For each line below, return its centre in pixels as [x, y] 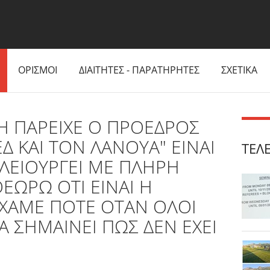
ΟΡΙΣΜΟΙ [38, 70]
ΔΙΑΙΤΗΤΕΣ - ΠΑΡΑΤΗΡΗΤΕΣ [139, 70]
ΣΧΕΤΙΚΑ [239, 70]
